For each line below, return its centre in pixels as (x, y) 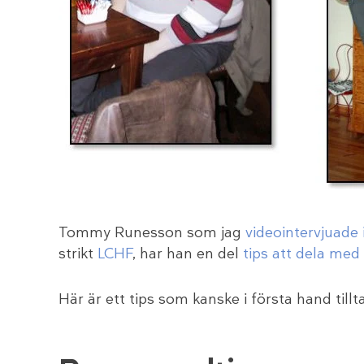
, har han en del (188, 254)
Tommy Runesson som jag (152, 233)
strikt (78, 254)
